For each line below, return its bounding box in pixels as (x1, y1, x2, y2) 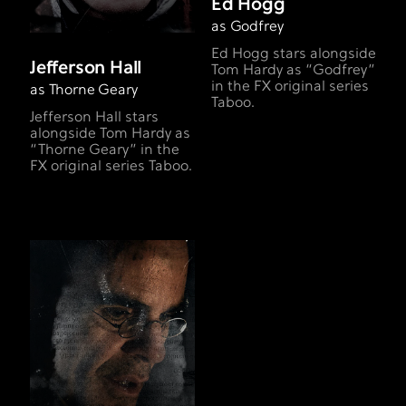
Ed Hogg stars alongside (211, 46, 376, 63)
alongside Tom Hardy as (30, 126, 190, 143)
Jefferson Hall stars (30, 110, 159, 127)
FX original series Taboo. (30, 159, 192, 176)
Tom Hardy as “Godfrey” (211, 63, 375, 80)
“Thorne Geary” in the (30, 142, 179, 159)
